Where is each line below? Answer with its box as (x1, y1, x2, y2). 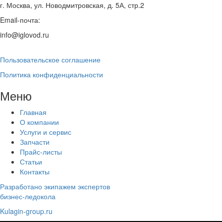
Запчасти (20, 137, 50, 147)
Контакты (20, 166, 50, 177)
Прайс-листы (20, 147, 62, 157)
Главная (20, 107, 47, 117)
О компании (20, 117, 59, 127)
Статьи (20, 157, 42, 167)
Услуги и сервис (20, 127, 71, 137)
